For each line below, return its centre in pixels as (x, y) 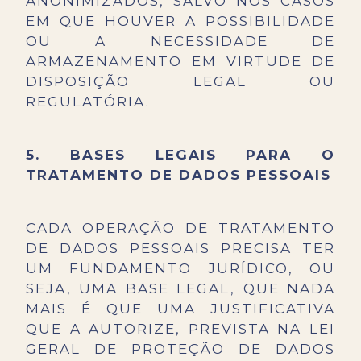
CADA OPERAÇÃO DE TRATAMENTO (180, 228)
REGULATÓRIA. (88, 102)
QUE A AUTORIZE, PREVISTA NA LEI (180, 329)
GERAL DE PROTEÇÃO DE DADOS (180, 349)
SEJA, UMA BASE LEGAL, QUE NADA (180, 289)
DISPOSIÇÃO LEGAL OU (180, 82)
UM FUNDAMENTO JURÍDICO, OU (180, 269)
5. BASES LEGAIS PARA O (180, 155)
